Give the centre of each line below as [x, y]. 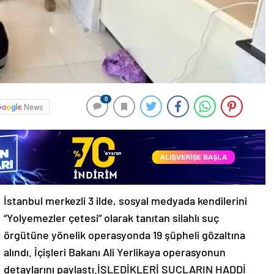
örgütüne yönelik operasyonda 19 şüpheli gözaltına [124, 235]
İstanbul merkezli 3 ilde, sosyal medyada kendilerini [125, 201]
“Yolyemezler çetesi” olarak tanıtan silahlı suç [111, 218]
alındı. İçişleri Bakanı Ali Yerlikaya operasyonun [115, 252]
